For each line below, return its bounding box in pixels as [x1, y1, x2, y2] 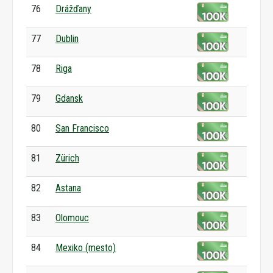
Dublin [55, 33, 79, 44]
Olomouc [55, 212, 89, 224]
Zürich [55, 152, 79, 164]
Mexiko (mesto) [55, 242, 116, 253]
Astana [55, 182, 81, 194]
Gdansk [55, 93, 83, 104]
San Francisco [55, 122, 109, 134]
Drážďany [55, 3, 91, 15]
